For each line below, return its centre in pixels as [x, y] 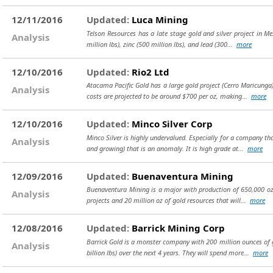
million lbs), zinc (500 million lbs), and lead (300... [161, 44]
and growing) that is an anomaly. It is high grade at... [167, 148]
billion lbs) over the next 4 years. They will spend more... [170, 252]
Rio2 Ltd [149, 72]
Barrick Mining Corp [177, 228]
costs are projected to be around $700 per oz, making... [169, 96]
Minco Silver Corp [171, 124]
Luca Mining [159, 19]
